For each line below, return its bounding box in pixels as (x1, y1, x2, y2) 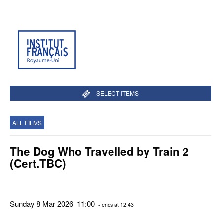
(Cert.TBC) (10, 155, 66, 171)
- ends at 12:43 (97, 200, 134, 208)
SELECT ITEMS (96, 89, 139, 97)
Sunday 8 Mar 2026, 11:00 (10, 198, 97, 209)
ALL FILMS (12, 118, 42, 127)
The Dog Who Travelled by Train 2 (10, 144, 189, 159)
